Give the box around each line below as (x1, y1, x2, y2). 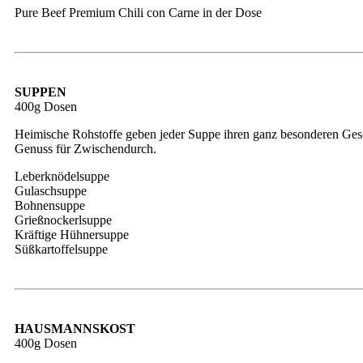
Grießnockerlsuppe (15, 213, 112, 227)
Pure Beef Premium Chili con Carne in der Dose (15, 6, 262, 19)
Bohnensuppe (15, 199, 85, 212)
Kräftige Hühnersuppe (15, 228, 129, 241)
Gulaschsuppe (15, 184, 87, 198)
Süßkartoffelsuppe (15, 242, 108, 256)
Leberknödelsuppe (15, 169, 109, 183)
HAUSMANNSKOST (15, 322, 135, 335)
